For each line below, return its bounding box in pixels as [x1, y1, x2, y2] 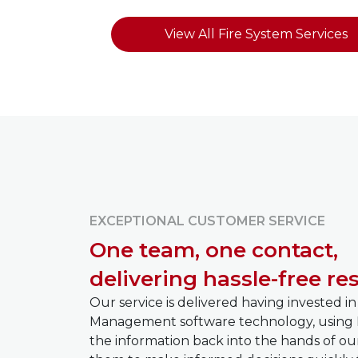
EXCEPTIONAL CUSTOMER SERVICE [89, 213, 325, 229]
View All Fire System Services [165, 26, 348, 42]
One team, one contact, [89, 237, 338, 264]
